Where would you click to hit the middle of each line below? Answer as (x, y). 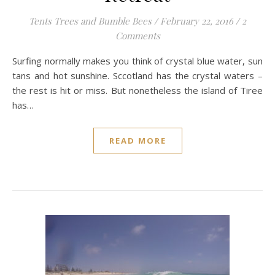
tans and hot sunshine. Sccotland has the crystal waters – (137, 76)
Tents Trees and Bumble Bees (90, 21)
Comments (137, 36)
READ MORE (137, 141)
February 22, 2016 (197, 21)
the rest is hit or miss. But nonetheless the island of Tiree (137, 90)
